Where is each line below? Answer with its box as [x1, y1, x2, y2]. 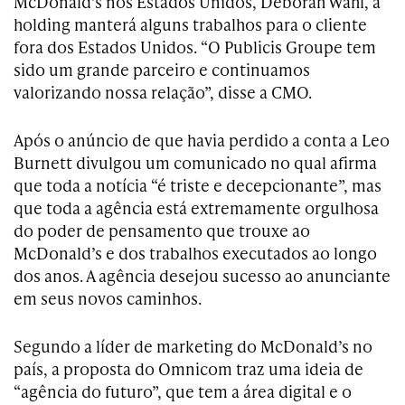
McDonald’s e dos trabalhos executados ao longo [14, 241, 377, 265]
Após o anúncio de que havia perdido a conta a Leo [14, 128, 390, 152]
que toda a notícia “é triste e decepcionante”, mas [14, 174, 381, 197]
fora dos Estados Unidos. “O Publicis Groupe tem [14, 35, 376, 59]
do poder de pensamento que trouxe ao [14, 219, 310, 242]
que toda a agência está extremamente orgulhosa [14, 196, 379, 220]
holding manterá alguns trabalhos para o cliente [14, 13, 367, 36]
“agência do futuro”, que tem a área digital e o [14, 380, 352, 403]
